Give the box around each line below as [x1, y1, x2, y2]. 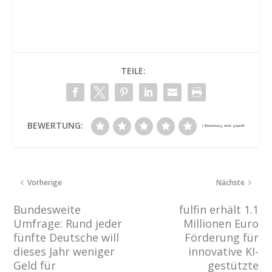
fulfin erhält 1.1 [178, 202, 259, 217]
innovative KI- [188, 244, 259, 259]
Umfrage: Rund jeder [13, 216, 123, 231]
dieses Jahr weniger [13, 244, 115, 259]
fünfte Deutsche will [13, 230, 120, 245]
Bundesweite [13, 202, 81, 217]
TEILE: [120, 65, 146, 77]
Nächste [216, 177, 245, 188]
